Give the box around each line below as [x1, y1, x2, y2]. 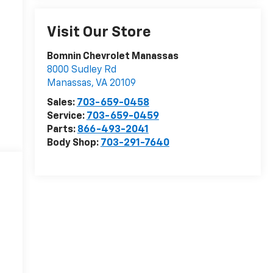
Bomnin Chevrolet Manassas [46, 52, 179, 62]
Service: [46, 112, 87, 122]
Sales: [46, 98, 77, 108]
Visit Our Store [46, 25, 151, 40]
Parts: [46, 125, 77, 135]
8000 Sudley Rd [46, 65, 116, 76]
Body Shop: [46, 138, 101, 149]
